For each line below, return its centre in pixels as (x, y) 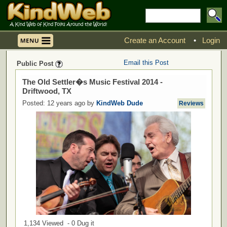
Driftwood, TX (47, 91)
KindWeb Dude (119, 103)
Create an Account (156, 40)
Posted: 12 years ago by (59, 103)
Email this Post (146, 63)
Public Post (36, 64)
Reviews (191, 103)
